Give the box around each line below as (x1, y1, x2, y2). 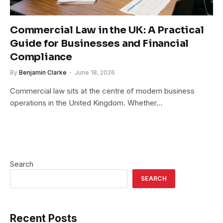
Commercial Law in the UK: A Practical (10, 23, 204, 36)
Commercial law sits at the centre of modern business (10, 86, 195, 96)
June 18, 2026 (75, 68, 115, 76)
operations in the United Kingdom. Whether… (10, 98, 162, 108)
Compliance (10, 50, 73, 63)
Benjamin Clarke (19, 68, 67, 76)
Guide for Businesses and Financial (10, 37, 189, 50)
